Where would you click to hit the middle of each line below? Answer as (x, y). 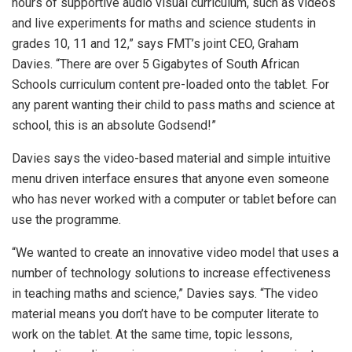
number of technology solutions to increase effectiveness (171, 273)
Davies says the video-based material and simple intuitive (171, 159)
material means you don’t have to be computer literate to (165, 314)
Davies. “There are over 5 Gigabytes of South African (156, 64)
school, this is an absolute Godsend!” (114, 126)
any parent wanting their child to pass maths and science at (173, 105)
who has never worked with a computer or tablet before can (174, 200)
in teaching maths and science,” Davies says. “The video (165, 294)
